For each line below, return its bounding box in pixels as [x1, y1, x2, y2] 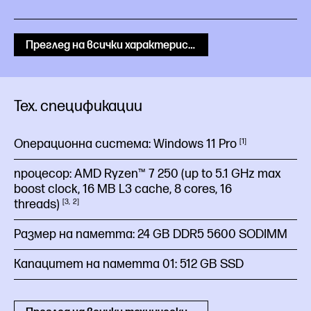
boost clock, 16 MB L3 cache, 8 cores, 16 [14, 182, 232, 196]
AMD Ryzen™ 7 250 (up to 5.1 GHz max [74, 167, 281, 181]
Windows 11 [153, 137, 219, 151]
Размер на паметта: [14, 227, 137, 242]
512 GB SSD [180, 257, 244, 271]
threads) [14, 197, 60, 212]
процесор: [14, 167, 74, 181]
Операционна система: [14, 137, 153, 151]
